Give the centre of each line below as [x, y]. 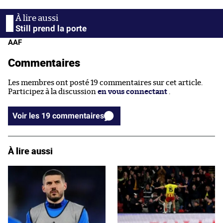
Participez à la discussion [53, 92]
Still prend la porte [51, 28]
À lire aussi [30, 151]
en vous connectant [132, 92]
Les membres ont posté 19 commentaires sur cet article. [105, 83]
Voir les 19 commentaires [78, 115]
